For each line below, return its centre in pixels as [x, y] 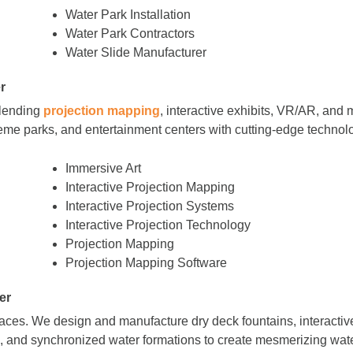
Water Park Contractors [130, 34]
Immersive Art [104, 168]
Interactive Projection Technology [158, 225]
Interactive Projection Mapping [150, 187]
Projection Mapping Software [147, 262]
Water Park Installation [128, 15]
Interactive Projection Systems [150, 206]
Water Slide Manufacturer [136, 53]
